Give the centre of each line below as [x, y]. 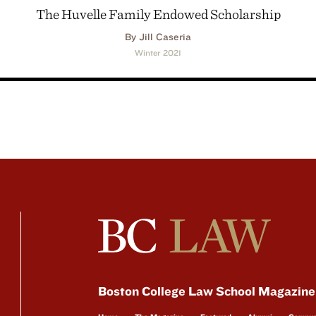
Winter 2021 [158, 53]
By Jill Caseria [158, 37]
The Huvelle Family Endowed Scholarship [158, 14]
